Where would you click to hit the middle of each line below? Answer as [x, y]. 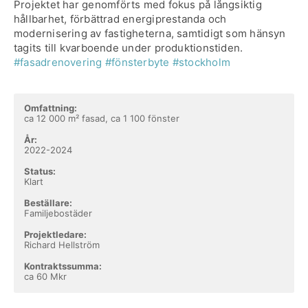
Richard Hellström [62, 245]
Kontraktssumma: [63, 266]
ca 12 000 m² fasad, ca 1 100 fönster [102, 118]
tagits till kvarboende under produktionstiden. [129, 48]
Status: [40, 171]
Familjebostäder [58, 213]
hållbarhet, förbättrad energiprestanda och [120, 19]
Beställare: [48, 203]
